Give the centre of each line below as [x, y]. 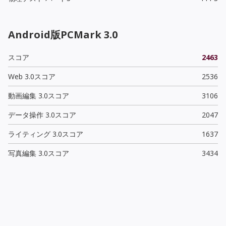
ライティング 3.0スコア [46, 134]
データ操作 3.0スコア [42, 115]
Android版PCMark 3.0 [63, 34]
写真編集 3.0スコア [39, 153]
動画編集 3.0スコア [39, 95]
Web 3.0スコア [32, 76]
